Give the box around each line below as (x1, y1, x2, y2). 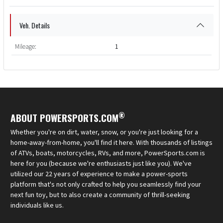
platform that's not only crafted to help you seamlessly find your (10, 179, 201, 189)
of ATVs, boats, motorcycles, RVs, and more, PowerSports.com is (10, 148, 205, 157)
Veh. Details (19, 19, 50, 30)
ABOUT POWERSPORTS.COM (10, 110, 118, 125)
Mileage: (15, 42, 36, 51)
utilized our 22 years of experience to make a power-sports (10, 169, 188, 178)
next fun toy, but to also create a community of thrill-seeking (10, 190, 190, 199)
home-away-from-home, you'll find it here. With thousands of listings (10, 137, 213, 147)
